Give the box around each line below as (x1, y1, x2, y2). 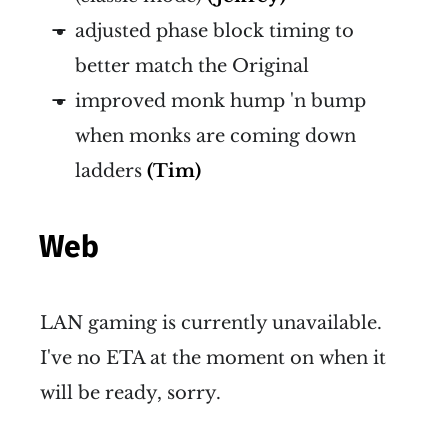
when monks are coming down (75, 124, 356, 147)
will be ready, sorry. (40, 381, 221, 404)
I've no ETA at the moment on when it (40, 346, 386, 369)
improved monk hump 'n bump (75, 89, 366, 112)
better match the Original (75, 54, 309, 77)
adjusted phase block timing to (75, 19, 354, 42)
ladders (75, 159, 147, 182)
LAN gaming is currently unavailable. (40, 311, 382, 334)
